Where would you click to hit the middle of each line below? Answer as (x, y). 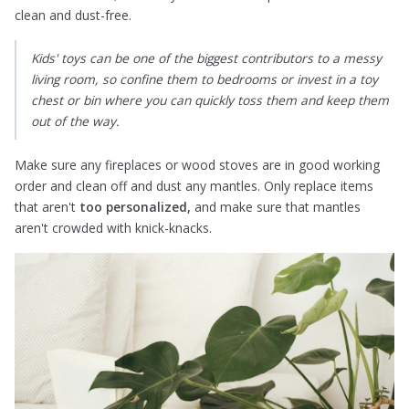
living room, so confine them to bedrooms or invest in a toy (205, 79)
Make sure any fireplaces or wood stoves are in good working (198, 164)
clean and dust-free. (75, 16)
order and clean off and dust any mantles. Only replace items (194, 185)
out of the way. (76, 121)
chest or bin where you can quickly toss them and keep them (210, 100)
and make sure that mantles (276, 206)
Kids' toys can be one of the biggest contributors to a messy (207, 58)
